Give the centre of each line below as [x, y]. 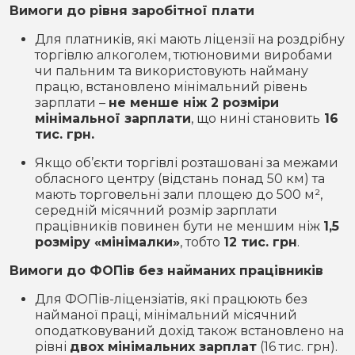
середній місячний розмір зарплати [156, 210]
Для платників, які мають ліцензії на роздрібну [190, 39]
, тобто [202, 242]
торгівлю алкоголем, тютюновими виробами [184, 55]
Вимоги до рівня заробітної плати [132, 11]
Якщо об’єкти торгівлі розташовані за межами [187, 163]
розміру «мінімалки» [107, 242]
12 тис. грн [260, 242]
